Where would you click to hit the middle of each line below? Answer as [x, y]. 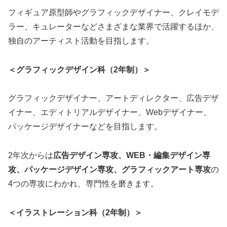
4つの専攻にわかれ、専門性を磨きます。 [83, 184]
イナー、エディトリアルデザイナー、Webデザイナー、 [110, 112]
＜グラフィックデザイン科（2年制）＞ [79, 69]
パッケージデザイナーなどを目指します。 [85, 127]
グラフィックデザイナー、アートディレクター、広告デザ [113, 98]
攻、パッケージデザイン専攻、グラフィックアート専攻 [109, 170]
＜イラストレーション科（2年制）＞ [75, 212]
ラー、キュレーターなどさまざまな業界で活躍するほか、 [113, 26]
